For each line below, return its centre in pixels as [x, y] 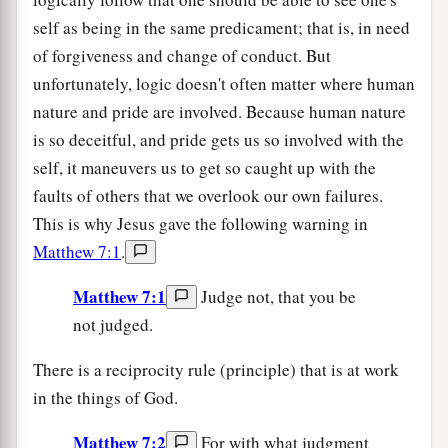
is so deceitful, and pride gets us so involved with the [218, 139]
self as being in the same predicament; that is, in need [221, 27]
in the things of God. [105, 397]
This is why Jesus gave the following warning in [200, 223]
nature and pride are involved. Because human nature [219, 111]
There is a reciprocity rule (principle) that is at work [216, 369]
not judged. [113, 324]
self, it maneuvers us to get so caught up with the [204, 167]
